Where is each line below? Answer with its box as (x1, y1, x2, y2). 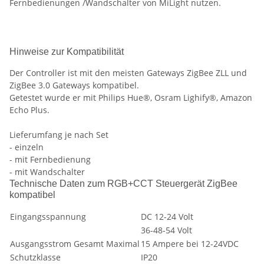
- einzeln (9, 141, 44, 153)
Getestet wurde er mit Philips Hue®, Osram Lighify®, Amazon (9, 92, 252, 104)
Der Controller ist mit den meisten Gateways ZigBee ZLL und (9, 67, 247, 79)
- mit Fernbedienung (9, 154, 91, 166)
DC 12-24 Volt (141, 211, 193, 223)
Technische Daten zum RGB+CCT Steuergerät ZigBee (9, 179, 237, 189)
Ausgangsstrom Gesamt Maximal (10, 238, 140, 250)
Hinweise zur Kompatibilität (9, 47, 124, 57)
